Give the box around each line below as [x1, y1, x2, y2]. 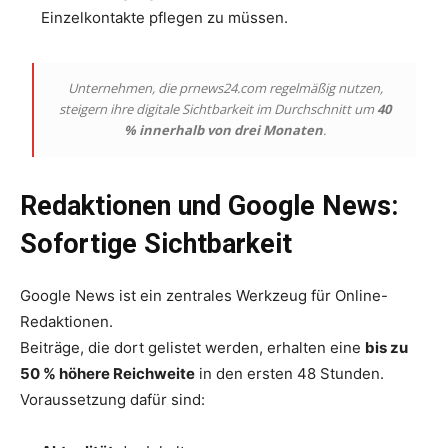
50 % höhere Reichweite [20, 363, 195, 383]
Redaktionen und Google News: [20, 189, 398, 222]
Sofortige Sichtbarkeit [20, 227, 292, 260]
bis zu [365, 337, 408, 357]
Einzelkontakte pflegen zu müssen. [41, 7, 288, 27]
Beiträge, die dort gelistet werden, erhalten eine [20, 337, 365, 357]
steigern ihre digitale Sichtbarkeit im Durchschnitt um [59, 99, 377, 118]
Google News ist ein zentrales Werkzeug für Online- [20, 285, 388, 305]
